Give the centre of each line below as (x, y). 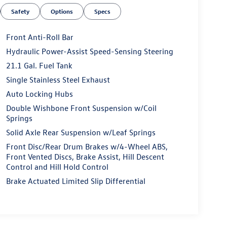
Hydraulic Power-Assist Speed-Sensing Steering (89, 51)
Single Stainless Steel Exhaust (58, 80)
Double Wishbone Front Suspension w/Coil (81, 108)
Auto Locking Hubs (39, 94)
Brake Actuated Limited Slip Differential (75, 181)
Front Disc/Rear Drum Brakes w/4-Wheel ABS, (87, 147)
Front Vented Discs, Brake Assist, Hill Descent (85, 157)
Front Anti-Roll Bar (40, 37)
